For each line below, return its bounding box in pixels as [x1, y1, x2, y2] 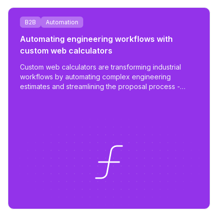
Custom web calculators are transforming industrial [20, 63, 181, 71]
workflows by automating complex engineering [20, 73, 171, 81]
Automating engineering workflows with [20, 34, 173, 44]
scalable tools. [20, 102, 66, 110]
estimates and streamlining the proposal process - [20, 82, 177, 91]
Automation [46, 18, 78, 26]
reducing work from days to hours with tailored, [20, 92, 172, 100]
